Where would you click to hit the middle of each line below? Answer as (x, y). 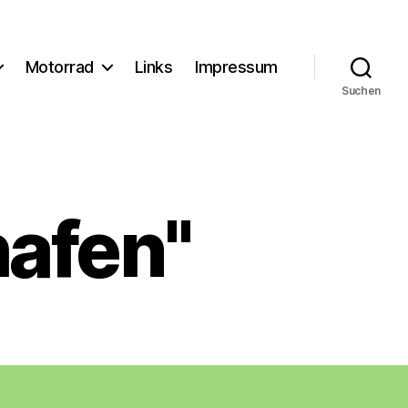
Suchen (361, 91)
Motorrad (59, 66)
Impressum (236, 66)
